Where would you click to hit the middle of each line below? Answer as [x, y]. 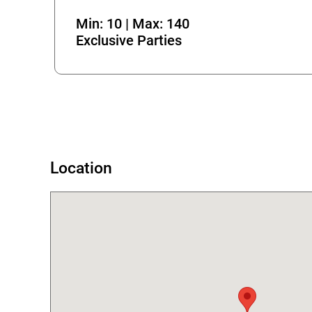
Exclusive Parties [129, 40]
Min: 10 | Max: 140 [133, 24]
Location [81, 168]
